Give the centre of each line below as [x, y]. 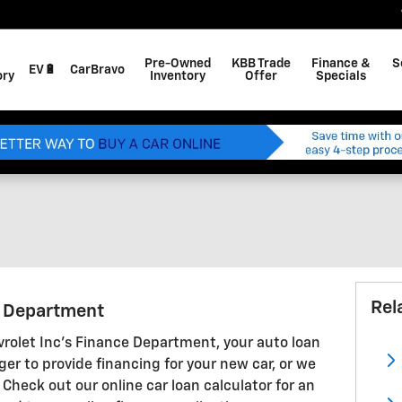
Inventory [177, 76]
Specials [341, 76]
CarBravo [98, 70]
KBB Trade [262, 64]
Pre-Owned [177, 64]
